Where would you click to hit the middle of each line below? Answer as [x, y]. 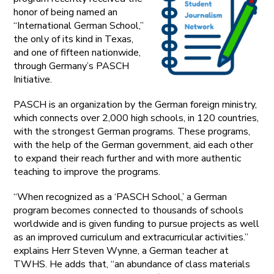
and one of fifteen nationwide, [77, 52]
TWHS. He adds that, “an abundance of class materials [132, 264]
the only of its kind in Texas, [74, 39]
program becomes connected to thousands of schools [129, 210]
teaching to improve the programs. [87, 172]
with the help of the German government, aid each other [134, 145]
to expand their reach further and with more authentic [128, 158]
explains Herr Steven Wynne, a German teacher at [121, 250]
